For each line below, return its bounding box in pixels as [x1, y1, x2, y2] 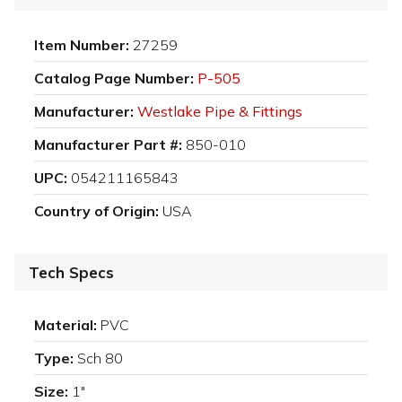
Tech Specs [29, 263, 114, 283]
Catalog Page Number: [34, 69, 194, 88]
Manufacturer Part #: [34, 135, 182, 154]
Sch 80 [77, 349, 123, 368]
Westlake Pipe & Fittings [137, 102, 302, 121]
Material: [34, 316, 97, 335]
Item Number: [34, 36, 129, 55]
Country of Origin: [34, 202, 159, 221]
